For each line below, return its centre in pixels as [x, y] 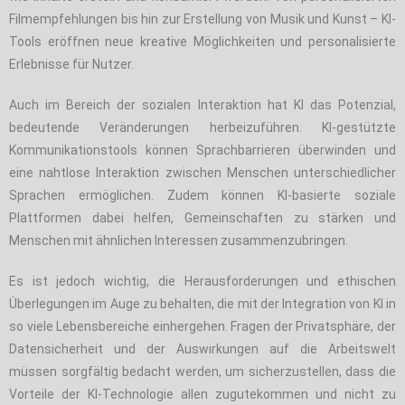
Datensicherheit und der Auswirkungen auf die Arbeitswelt [202, 348]
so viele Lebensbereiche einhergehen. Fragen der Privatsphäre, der [202, 326]
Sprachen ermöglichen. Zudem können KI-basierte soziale [202, 195]
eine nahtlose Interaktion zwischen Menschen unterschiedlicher [202, 172]
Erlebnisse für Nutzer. [71, 64]
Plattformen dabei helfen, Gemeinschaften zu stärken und [202, 217]
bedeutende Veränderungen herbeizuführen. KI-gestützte [202, 127]
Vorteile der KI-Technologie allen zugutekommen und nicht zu [202, 394]
